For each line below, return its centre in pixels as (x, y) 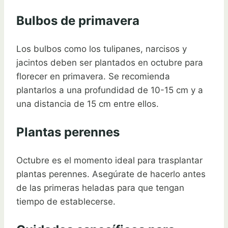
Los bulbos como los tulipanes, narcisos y (102, 49)
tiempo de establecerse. (66, 202)
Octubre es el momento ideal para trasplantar (109, 161)
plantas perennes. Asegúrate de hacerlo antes (111, 174)
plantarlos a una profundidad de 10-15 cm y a (110, 90)
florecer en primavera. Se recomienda (93, 77)
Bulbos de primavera (78, 21)
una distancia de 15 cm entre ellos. (88, 104)
